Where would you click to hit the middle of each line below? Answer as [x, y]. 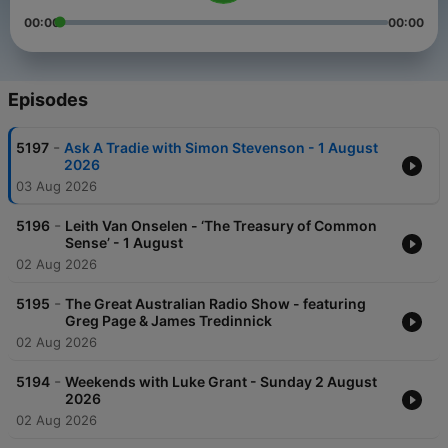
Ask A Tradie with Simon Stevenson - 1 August [221, 148]
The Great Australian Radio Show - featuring [215, 304]
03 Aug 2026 [56, 186]
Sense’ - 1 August [124, 243]
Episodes [48, 100]
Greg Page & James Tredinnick [168, 321]
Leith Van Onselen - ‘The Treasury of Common [221, 226]
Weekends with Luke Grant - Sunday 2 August [221, 382]
